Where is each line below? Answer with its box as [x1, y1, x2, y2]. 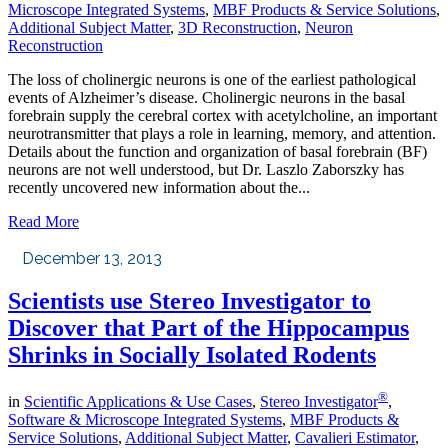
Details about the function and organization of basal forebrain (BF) [8, 142, 427, 160]
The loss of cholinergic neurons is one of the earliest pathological [8, 70, 416, 88]
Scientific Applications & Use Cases [24, 392, 252, 410]
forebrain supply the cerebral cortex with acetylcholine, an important [8, 106, 437, 124]
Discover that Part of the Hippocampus [8, 314, 409, 341]
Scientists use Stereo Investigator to [8, 287, 371, 314]
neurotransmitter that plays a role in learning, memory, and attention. [8, 124, 436, 142]
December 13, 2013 [22, 248, 162, 268]
